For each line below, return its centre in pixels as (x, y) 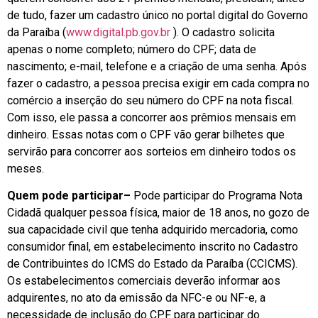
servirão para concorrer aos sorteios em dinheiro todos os (152, 151)
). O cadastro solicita (223, 32)
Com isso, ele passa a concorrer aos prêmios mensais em (152, 117)
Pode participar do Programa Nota (216, 195)
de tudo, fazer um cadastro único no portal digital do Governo (158, 15)
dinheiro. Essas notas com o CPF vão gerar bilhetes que (146, 134)
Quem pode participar (65, 195)
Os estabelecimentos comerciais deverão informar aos (144, 280)
